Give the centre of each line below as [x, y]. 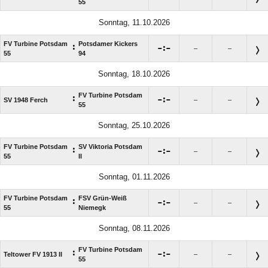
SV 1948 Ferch [26, 100]
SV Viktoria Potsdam [110, 146]
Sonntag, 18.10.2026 [134, 74]
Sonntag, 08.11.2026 [134, 228]
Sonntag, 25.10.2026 [134, 125]
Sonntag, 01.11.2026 [134, 176]
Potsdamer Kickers [108, 43]
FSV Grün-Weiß [103, 198]
